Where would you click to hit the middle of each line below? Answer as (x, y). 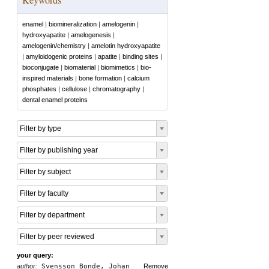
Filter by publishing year (59, 150)
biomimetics (118, 67)
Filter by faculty (44, 193)
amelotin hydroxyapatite (126, 46)
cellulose (74, 89)
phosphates (39, 89)
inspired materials (48, 78)
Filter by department (52, 215)
